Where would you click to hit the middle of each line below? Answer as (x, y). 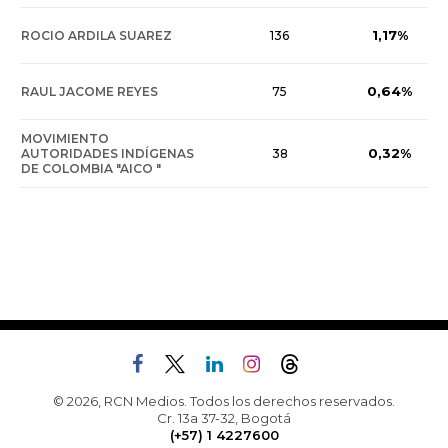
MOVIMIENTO (65, 139)
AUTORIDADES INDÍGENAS (107, 154)
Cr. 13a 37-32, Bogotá (224, 418)
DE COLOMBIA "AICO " (91, 169)
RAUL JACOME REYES (89, 92)
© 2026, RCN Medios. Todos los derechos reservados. (224, 401)
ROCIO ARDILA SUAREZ (96, 36)
